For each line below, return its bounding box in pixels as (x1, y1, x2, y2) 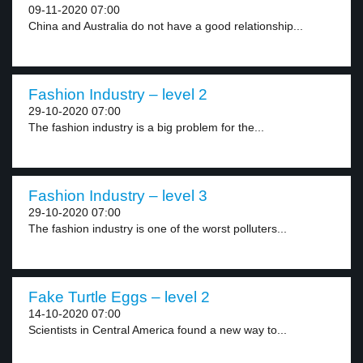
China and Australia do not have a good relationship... (28, 19, 303, 32)
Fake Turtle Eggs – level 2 (28, 288, 210, 305)
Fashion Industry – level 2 (28, 86, 207, 103)
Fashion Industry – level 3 (28, 187, 207, 204)
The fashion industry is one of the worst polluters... (28, 222, 287, 235)
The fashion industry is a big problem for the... (28, 121, 264, 134)
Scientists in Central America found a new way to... (28, 323, 287, 336)
